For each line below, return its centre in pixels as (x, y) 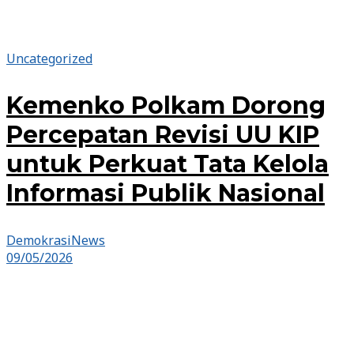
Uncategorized (49, 59)
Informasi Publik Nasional (166, 194)
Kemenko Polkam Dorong (166, 106)
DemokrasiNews (56, 241)
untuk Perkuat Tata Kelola (168, 164)
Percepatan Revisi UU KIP (163, 135)
